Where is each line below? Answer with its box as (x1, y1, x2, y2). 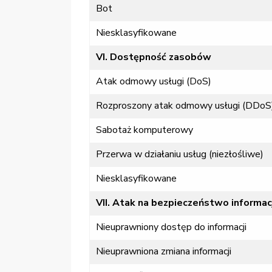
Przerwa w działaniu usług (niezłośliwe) (96, 148, 263, 161)
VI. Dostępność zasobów (96, 50, 211, 64)
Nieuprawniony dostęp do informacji (96, 220, 246, 234)
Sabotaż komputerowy (96, 123, 193, 137)
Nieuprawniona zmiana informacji (96, 245, 231, 259)
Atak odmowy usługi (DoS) (96, 75, 211, 89)
